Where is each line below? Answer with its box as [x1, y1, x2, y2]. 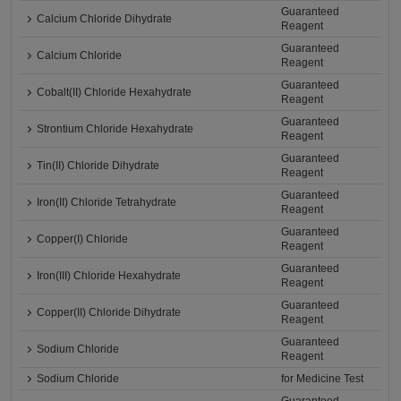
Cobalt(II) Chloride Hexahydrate [37, 86, 192, 98]
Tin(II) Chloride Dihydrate [37, 159, 160, 172]
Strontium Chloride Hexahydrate [37, 123, 194, 135]
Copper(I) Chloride [37, 233, 129, 245]
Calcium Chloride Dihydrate [37, 13, 173, 25]
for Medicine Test [281, 372, 364, 385]
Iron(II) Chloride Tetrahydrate [37, 196, 177, 209]
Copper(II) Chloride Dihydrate [37, 306, 182, 319]
